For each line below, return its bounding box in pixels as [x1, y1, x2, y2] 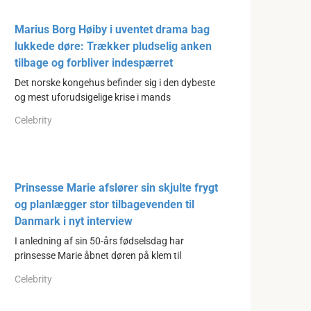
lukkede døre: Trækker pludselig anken [15, 39, 212, 53]
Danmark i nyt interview [15, 215, 133, 228]
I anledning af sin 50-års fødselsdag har [15, 235, 184, 248]
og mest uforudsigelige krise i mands [15, 91, 171, 103]
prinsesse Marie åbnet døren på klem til [15, 250, 181, 262]
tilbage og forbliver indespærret [15, 56, 173, 69]
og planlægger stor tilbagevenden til [15, 198, 194, 212]
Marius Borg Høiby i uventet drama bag [15, 22, 210, 36]
